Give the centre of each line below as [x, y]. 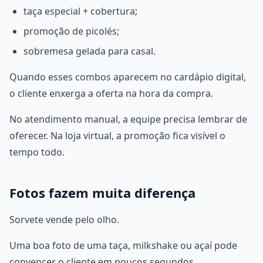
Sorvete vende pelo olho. [64, 220]
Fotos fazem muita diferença [102, 193]
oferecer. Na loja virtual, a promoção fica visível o [117, 136]
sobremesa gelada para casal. [90, 51]
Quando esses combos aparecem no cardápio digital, [128, 77]
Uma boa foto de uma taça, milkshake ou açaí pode [123, 245]
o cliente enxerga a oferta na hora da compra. [111, 93]
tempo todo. [37, 152]
